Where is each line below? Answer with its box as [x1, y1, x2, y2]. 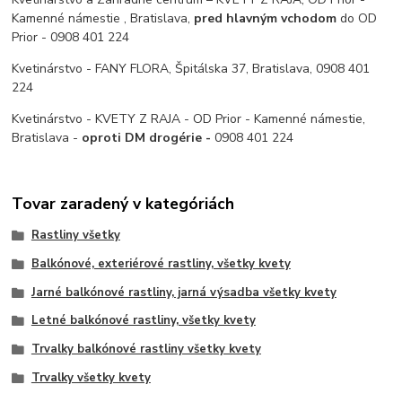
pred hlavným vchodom [194, 9, 337, 27]
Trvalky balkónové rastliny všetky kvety [31, 341, 261, 358]
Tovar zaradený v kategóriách [12, 193, 235, 215]
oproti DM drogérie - [82, 128, 215, 146]
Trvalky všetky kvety [31, 369, 151, 386]
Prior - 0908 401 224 [12, 28, 130, 46]
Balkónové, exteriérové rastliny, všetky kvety [31, 255, 291, 272]
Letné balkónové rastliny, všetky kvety [31, 312, 256, 329]
